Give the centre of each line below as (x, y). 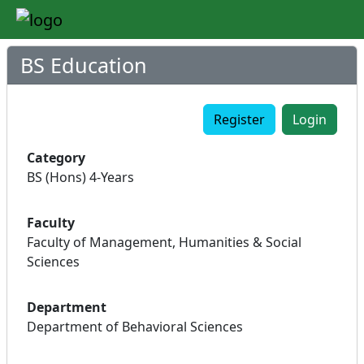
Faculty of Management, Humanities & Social (164, 242)
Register (239, 119)
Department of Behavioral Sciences (135, 326)
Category (56, 157)
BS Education (84, 65)
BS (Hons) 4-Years (80, 177)
